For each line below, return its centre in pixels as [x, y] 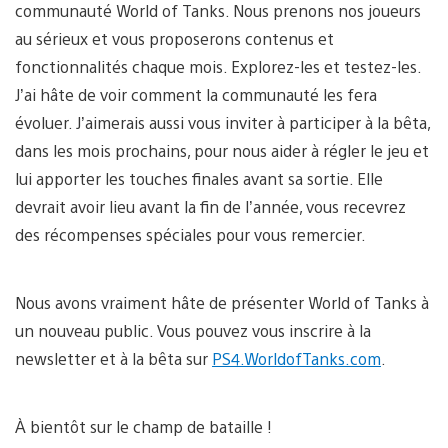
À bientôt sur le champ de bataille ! [143, 426]
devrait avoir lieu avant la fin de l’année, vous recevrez [210, 206]
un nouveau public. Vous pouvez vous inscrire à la [193, 330]
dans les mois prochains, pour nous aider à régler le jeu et [222, 150]
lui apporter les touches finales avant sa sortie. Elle [199, 178]
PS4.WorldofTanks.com [296, 358]
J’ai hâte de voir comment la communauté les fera [196, 94]
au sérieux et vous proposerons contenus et [174, 38]
